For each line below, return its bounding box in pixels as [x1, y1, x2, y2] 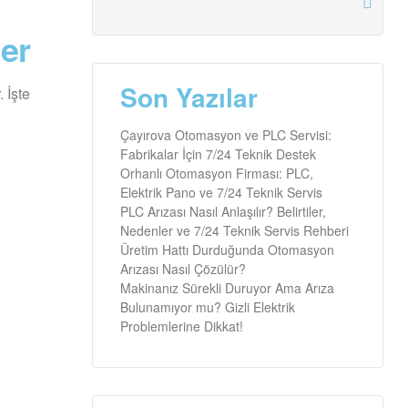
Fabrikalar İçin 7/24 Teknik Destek [120, 144, 316, 163]
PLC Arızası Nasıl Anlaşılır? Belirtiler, [120, 201, 326, 220]
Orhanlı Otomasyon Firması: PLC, [120, 163, 313, 182]
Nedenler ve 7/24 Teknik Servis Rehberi [120, 220, 349, 240]
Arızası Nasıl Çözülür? [120, 259, 246, 278]
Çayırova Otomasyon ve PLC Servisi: [120, 125, 331, 144]
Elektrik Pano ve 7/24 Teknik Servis [120, 182, 322, 201]
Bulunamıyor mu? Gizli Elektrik [120, 297, 295, 316]
